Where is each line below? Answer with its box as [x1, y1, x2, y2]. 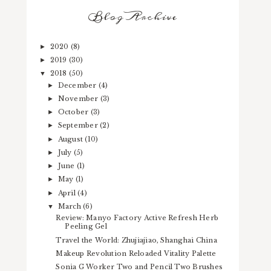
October [57, 108, 91, 117]
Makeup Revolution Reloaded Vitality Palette [56, 249, 217, 258]
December [57, 80, 99, 90]
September [57, 121, 100, 130]
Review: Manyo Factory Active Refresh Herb [56, 214, 219, 223]
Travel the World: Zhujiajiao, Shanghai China [56, 235, 217, 244]
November [57, 94, 100, 103]
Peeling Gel [65, 222, 107, 231]
